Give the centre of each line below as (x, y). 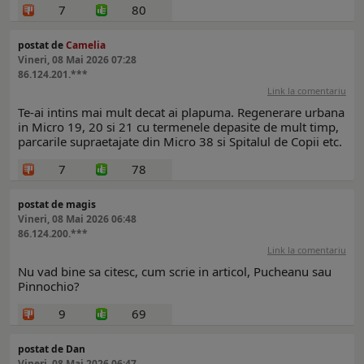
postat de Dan (52, 349)
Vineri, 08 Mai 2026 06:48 (77, 219)
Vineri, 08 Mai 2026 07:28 (77, 60)
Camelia (86, 45)
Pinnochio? (49, 286)
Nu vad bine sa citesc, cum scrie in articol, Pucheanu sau (175, 272)
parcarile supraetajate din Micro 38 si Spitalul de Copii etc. (180, 142)
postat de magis (57, 205)
